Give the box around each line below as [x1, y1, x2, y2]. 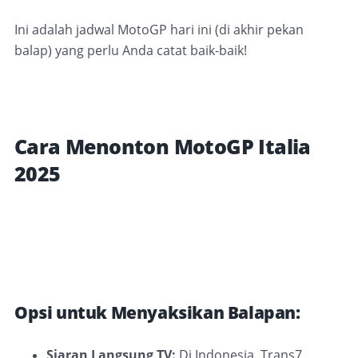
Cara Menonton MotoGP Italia [14, 133, 311, 160]
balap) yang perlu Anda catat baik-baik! [14, 41, 247, 59]
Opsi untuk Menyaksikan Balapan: [14, 300, 300, 324]
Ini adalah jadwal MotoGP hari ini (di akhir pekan [14, 20, 304, 38]
